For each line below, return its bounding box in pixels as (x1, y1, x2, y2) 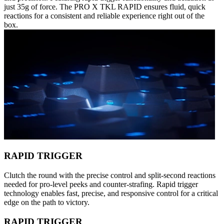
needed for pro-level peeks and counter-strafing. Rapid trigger (4, 180, 198, 189)
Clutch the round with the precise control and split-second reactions (4, 171, 215, 180)
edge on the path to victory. (4, 198, 89, 207)
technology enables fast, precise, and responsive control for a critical (4, 189, 218, 198)
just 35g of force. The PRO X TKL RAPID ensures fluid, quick (4, 2, 205, 11)
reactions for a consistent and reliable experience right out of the (4, 11, 204, 20)
